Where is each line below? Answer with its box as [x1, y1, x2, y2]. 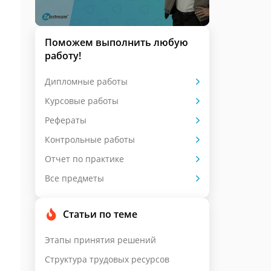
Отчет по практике [45, 153, 124, 165]
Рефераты [45, 114, 87, 126]
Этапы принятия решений [45, 234, 156, 246]
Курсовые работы [45, 95, 119, 106]
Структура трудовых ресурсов [45, 253, 169, 265]
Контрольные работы [45, 134, 135, 145]
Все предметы [45, 172, 104, 184]
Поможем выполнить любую [45, 36, 188, 49]
